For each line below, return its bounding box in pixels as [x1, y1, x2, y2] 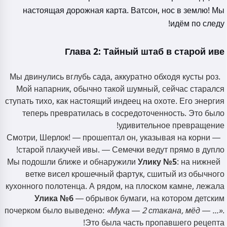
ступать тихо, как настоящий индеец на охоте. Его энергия [5, 93, 224, 110]
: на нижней [177, 154, 220, 171]
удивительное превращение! [119, 117, 224, 134]
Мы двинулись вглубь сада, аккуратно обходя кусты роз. [10, 68, 220, 86]
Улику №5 [138, 154, 177, 171]
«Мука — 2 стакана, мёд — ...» [106, 202, 222, 219]
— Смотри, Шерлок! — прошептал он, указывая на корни [7, 129, 210, 146]
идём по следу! [170, 15, 224, 32]
